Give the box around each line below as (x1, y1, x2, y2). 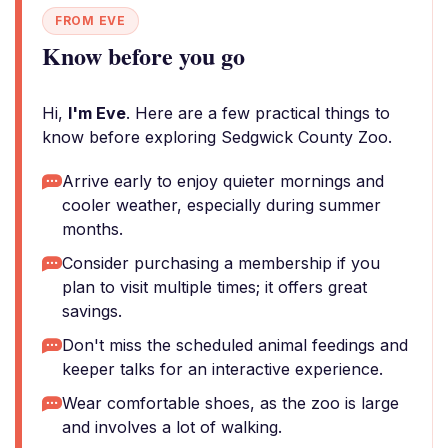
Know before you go (42, 38, 245, 73)
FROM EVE (55, 13, 126, 28)
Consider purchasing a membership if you (62, 253, 380, 273)
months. (62, 219, 123, 239)
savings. (62, 301, 122, 321)
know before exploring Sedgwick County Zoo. (42, 127, 392, 147)
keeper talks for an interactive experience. (62, 359, 383, 379)
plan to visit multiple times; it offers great (62, 277, 367, 297)
